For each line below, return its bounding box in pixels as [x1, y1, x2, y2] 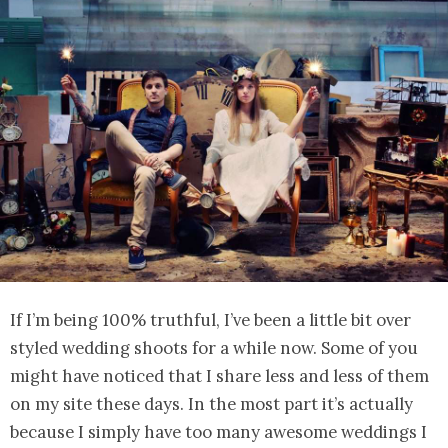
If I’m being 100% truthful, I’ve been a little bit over [10, 308, 411, 331]
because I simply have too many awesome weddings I [10, 420, 427, 443]
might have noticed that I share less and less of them [10, 364, 429, 387]
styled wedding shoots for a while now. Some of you [10, 336, 418, 359]
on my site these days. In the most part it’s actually [10, 392, 413, 415]
